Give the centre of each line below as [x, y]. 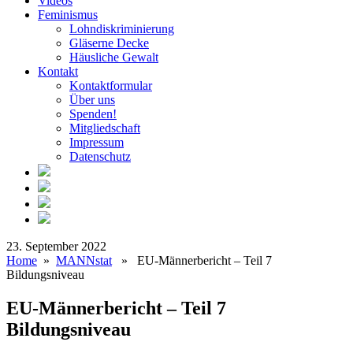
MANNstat [84, 260]
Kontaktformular [111, 85]
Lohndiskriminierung [122, 28]
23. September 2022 [56, 246]
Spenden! [93, 113]
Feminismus [68, 14]
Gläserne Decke [109, 43]
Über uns [92, 99]
